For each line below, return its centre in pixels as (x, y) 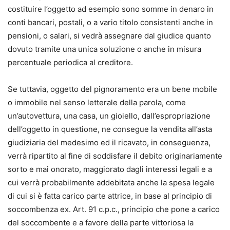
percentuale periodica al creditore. (70, 62)
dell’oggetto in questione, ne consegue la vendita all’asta (110, 129)
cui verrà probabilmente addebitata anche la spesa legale (111, 183)
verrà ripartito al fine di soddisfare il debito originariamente (115, 156)
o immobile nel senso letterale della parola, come (97, 102)
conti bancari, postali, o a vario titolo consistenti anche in (110, 22)
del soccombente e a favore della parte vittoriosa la (101, 223)
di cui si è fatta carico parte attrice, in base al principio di (110, 196)
